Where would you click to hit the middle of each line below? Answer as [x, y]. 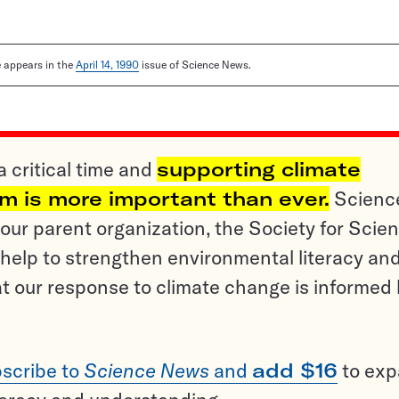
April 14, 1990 [107, 65]
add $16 [295, 371]
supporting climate [259, 170]
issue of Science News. [195, 65]
